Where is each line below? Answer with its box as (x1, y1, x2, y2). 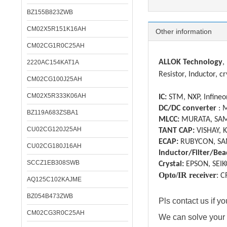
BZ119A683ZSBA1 (27, 109, 79, 116)
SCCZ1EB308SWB (27, 159, 80, 166)
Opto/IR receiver (159, 171, 216, 179)
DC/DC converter (159, 104, 216, 112)
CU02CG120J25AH (27, 126, 82, 133)
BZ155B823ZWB (27, 9, 73, 16)
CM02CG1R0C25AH (27, 42, 85, 49)
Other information (156, 27, 212, 35)
